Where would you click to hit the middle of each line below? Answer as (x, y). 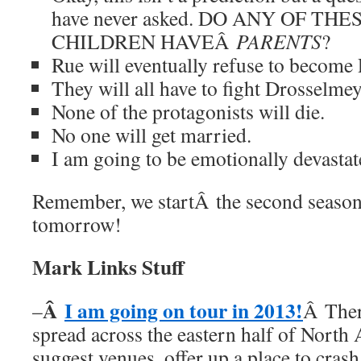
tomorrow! (77, 224)
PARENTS (279, 41)
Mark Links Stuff (108, 267)
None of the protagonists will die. (188, 111)
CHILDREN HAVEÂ (144, 41)
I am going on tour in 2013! (184, 310)
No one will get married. (151, 135)
